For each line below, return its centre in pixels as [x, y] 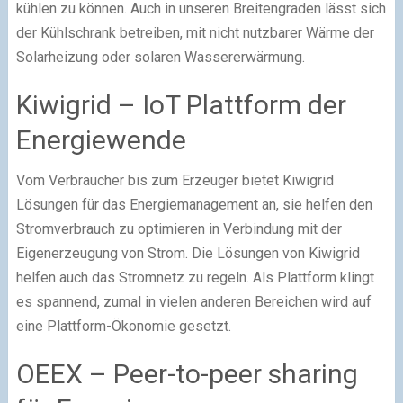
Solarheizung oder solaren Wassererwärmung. [160, 57]
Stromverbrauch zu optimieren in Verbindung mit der [179, 228]
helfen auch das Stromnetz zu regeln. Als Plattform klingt [195, 277]
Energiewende [101, 139]
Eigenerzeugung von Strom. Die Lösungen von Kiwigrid [188, 253]
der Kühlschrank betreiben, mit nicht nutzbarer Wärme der [195, 32]
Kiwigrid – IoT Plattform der [181, 104]
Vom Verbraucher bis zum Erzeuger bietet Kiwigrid [175, 180]
